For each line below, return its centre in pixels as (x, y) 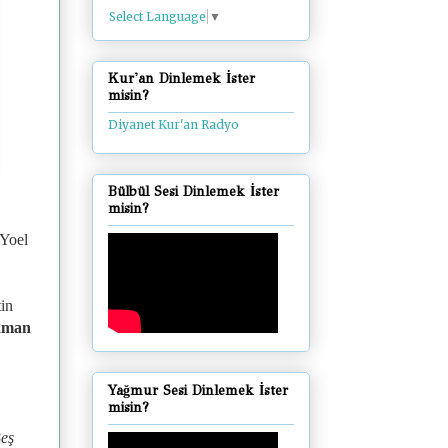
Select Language (157, 16)
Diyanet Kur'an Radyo (173, 125)
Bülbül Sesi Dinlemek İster (193, 192)
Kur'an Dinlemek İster (181, 79)
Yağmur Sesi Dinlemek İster (198, 390)
